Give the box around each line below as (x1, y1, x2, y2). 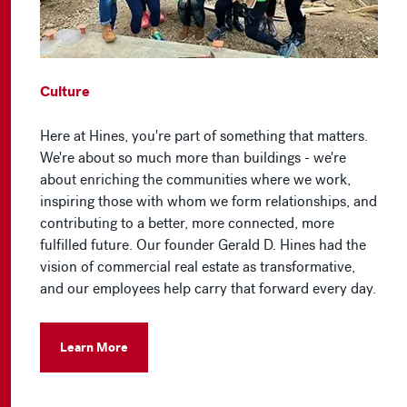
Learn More (60, 339, 128, 356)
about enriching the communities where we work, (40, 171, 351, 189)
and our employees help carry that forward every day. (40, 280, 376, 298)
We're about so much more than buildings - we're (40, 149, 346, 167)
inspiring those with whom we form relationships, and (40, 193, 377, 211)
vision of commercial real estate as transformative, (40, 258, 355, 276)
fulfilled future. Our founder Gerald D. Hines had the (40, 236, 366, 254)
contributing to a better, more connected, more (40, 214, 334, 233)
